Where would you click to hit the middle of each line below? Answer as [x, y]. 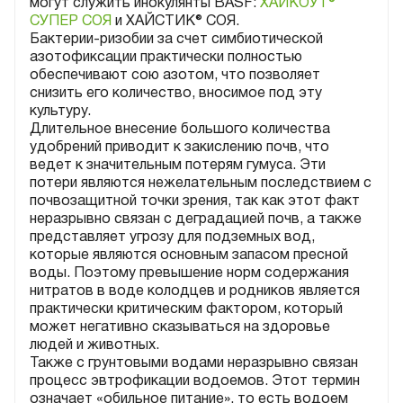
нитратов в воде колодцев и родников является [195, 291]
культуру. [60, 111]
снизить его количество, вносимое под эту [176, 93]
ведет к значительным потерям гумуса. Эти [178, 165]
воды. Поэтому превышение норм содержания [189, 273]
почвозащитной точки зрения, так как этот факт [195, 201]
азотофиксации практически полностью [166, 57]
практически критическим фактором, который [186, 309]
